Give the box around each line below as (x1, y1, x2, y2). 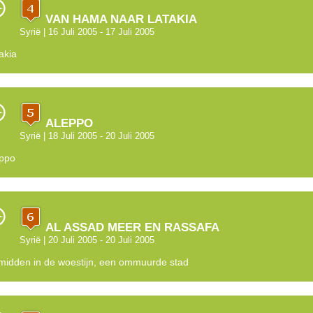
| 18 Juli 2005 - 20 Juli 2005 (40, 131, 154, 142)
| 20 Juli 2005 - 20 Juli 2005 (40, 235, 154, 246)
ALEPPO (41, 116, 93, 131)
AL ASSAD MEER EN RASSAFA (41, 220, 219, 235)
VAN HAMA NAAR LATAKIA (41, 12, 197, 27)
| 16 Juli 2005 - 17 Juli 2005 (40, 27, 154, 38)
